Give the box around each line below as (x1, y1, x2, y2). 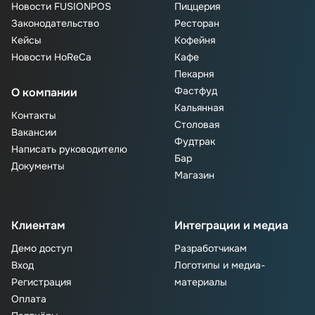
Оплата (11, 292, 46, 306)
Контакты (11, 109, 56, 122)
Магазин (174, 169, 214, 182)
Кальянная (174, 101, 224, 115)
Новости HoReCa (11, 51, 91, 64)
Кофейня (174, 34, 215, 47)
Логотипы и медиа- (174, 259, 265, 272)
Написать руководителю (11, 143, 127, 156)
